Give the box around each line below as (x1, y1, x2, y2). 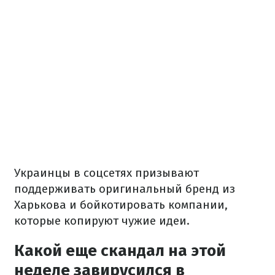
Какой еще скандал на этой (14, 241, 226, 260)
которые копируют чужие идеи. (14, 213, 190, 228)
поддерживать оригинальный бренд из (14, 181, 235, 196)
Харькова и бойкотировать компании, (14, 197, 228, 212)
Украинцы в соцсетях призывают (14, 165, 199, 180)
